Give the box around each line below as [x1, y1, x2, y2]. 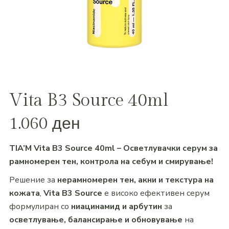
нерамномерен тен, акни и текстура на [57, 174, 214, 186]
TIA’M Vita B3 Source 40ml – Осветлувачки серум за [9, 143, 218, 154]
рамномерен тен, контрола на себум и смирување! [9, 156, 213, 167]
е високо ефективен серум [102, 188, 210, 199]
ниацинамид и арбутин [71, 201, 162, 212]
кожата [9, 188, 40, 199]
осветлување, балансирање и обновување [9, 214, 182, 225]
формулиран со [9, 201, 71, 212]
